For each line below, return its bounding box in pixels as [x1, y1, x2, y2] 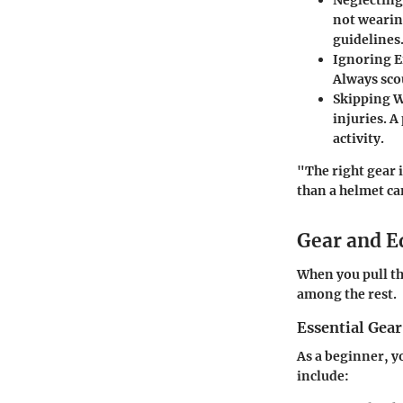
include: [297, 368, 349, 385]
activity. [333, 130, 384, 147]
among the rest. [297, 286, 397, 303]
